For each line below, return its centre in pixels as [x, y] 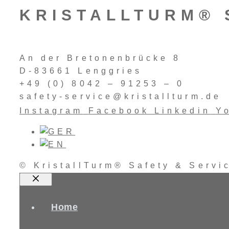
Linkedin [182, 110]
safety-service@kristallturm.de [120, 97]
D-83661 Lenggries [81, 71]
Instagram [51, 110]
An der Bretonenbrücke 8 [100, 58]
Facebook [119, 110]
